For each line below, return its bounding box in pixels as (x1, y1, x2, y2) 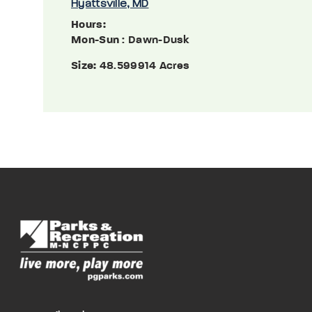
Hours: (71, 19, 106, 31)
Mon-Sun (71, 35, 120, 46)
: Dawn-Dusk (119, 35, 190, 46)
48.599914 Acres (99, 61, 190, 72)
